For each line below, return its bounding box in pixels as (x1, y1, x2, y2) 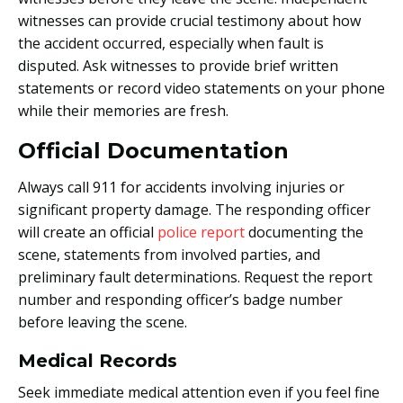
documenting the (245, 221, 363, 242)
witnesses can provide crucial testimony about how (18, 10, 361, 31)
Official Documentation (18, 137, 289, 164)
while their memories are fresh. (18, 100, 228, 121)
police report (157, 221, 245, 242)
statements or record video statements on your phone (18, 77, 385, 98)
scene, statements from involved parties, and (18, 244, 320, 264)
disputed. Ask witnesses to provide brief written (18, 55, 338, 76)
